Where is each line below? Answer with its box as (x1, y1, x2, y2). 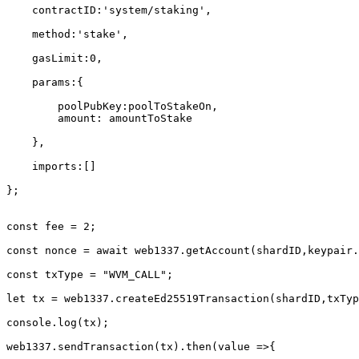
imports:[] (6, 160, 32, 172)
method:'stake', (6, 28, 32, 40)
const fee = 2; (6, 220, 96, 232)
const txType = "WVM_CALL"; (6, 268, 173, 280)
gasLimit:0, (6, 52, 32, 64)
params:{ (6, 76, 32, 88)
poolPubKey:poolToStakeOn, (6, 100, 58, 112)
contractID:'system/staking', (6, 4, 32, 16)
